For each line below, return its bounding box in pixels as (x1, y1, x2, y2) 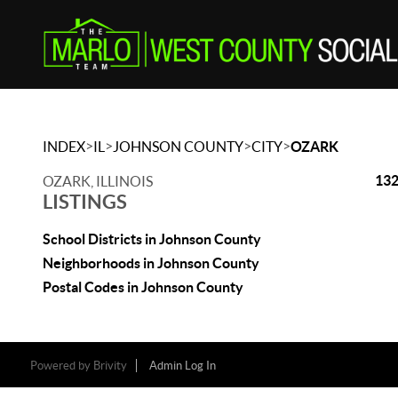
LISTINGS (43, 190, 127, 212)
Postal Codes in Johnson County (43, 279, 243, 295)
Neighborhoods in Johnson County (43, 255, 259, 271)
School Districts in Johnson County (43, 231, 261, 247)
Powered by (29, 359, 93, 372)
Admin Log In (148, 359, 216, 372)
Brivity (92, 359, 127, 372)
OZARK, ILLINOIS (43, 173, 153, 189)
